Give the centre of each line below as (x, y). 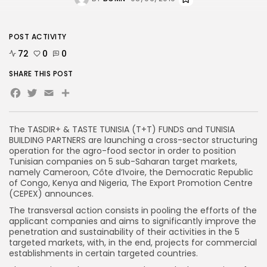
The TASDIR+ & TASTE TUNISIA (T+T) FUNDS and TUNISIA (122, 129)
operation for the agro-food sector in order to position (122, 151)
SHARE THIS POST (41, 74)
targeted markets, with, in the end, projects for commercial (133, 243)
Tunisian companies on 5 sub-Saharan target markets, (123, 162)
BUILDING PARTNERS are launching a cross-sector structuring (133, 140)
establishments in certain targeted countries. (103, 253)
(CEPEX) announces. (51, 194)
